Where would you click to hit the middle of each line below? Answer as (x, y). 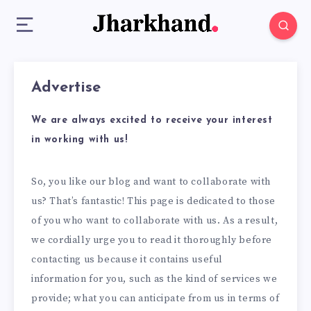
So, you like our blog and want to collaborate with (151, 182)
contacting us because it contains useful (127, 259)
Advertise (66, 87)
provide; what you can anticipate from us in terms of (155, 298)
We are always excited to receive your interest (152, 120)
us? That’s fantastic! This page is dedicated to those (153, 201)
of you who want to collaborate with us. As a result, (155, 220)
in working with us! (79, 140)
